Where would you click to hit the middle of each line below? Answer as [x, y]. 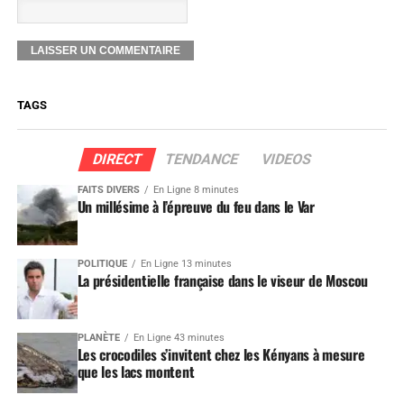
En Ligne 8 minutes [196, 190]
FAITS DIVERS [108, 190]
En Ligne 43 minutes [179, 338]
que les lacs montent [136, 372]
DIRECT [117, 160]
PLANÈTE [98, 338]
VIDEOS [286, 160]
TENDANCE [202, 160]
